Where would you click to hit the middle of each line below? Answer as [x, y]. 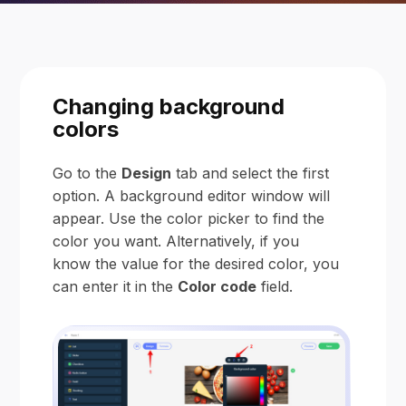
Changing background [169, 106]
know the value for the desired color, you [196, 264]
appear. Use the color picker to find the [189, 218]
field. [275, 286]
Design [147, 173]
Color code [217, 286]
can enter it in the [116, 286]
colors [86, 129]
